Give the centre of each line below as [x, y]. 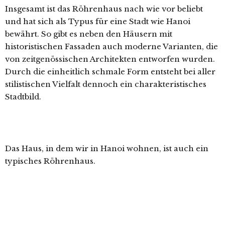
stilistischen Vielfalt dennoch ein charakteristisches [106, 84]
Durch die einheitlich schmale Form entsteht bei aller [110, 72]
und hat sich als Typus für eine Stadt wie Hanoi [98, 21]
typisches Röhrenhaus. [50, 161]
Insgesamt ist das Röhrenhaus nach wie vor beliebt [104, 9]
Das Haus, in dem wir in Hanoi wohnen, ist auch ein [107, 148]
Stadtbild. [23, 97]
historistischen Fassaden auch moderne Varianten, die [111, 46]
